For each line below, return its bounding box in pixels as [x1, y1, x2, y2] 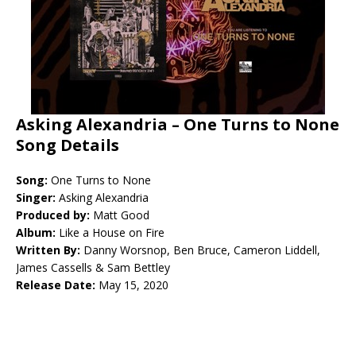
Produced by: [16, 207, 93, 223]
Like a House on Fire [59, 225, 164, 241]
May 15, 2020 [99, 277, 168, 293]
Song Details [16, 134, 119, 157]
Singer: [16, 190, 59, 206]
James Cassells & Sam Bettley [16, 260, 170, 276]
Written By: [16, 242, 80, 258]
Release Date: [16, 277, 99, 293]
